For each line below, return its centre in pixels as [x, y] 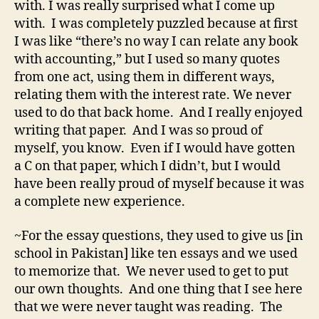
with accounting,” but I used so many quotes [147, 60]
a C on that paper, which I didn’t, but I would [147, 167]
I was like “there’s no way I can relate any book [156, 42]
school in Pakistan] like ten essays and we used [156, 253]
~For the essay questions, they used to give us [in [159, 236]
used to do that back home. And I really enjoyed [158, 113]
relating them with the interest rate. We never [153, 95]
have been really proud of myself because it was [159, 184]
